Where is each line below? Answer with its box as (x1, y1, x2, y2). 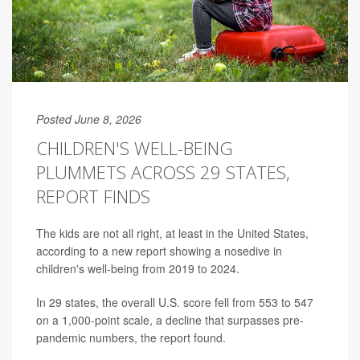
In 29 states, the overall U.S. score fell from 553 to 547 (36, 293, 313, 310)
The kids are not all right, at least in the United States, (36, 224, 309, 241)
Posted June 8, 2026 (36, 110, 141, 127)
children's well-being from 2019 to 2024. (36, 260, 239, 276)
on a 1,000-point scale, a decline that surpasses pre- (36, 311, 304, 328)
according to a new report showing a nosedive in (36, 242, 282, 259)
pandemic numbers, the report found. (36, 329, 226, 346)
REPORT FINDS (36, 183, 150, 208)
